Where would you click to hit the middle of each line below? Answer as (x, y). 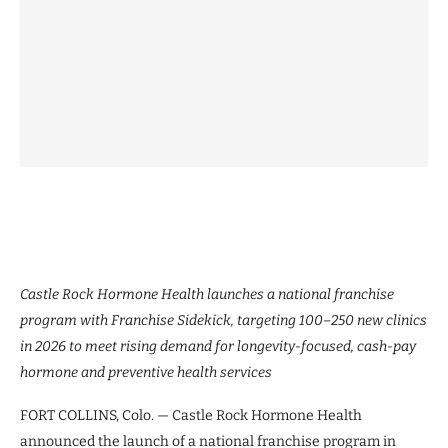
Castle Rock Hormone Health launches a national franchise (207, 294)
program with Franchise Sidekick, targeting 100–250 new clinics (223, 320)
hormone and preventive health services (146, 372)
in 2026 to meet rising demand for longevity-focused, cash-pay (218, 346)
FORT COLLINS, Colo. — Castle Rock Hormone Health (191, 415)
